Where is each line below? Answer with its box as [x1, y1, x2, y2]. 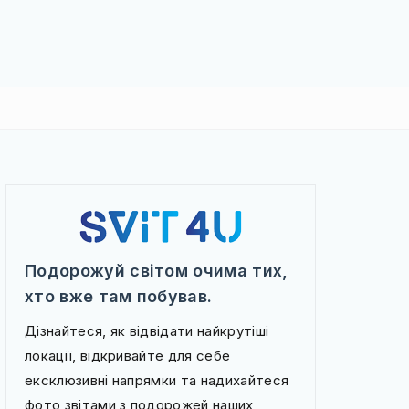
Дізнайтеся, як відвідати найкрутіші [25, 322, 269, 340]
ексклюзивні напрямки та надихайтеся [25, 372, 289, 389]
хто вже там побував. [25, 287, 213, 306]
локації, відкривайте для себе [25, 347, 231, 364]
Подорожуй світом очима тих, [25, 261, 288, 280]
